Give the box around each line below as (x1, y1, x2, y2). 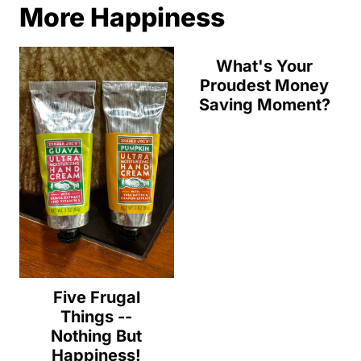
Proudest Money (200, 76, 330, 95)
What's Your (216, 56, 313, 76)
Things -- (60, 307, 133, 327)
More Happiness (19, 2, 225, 33)
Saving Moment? (198, 95, 330, 114)
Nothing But (51, 326, 143, 346)
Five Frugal (52, 288, 140, 308)
